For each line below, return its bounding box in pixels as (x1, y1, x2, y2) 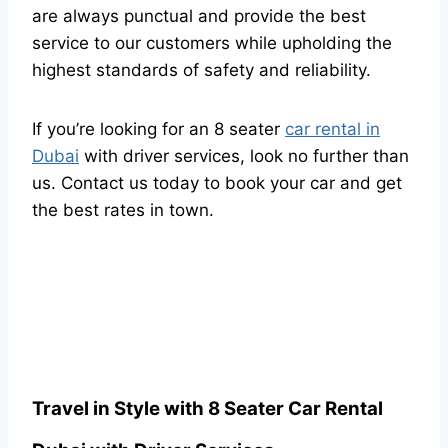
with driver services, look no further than (79, 145, 409, 166)
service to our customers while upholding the (32, 32, 392, 53)
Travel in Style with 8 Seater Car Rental (32, 396, 383, 420)
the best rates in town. (32, 199, 214, 220)
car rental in (285, 118, 380, 139)
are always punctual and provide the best (32, 5, 366, 26)
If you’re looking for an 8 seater (32, 118, 285, 139)
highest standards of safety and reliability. (32, 59, 371, 80)
